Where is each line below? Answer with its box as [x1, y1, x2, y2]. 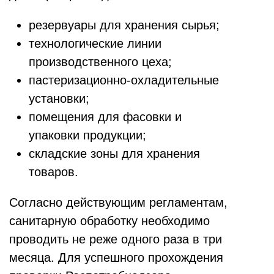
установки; [29, 92, 89, 106]
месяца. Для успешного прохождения [9, 251, 223, 265]
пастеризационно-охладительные [29, 73, 219, 87]
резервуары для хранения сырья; [29, 18, 220, 32]
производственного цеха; [29, 55, 172, 69]
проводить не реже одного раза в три [9, 232, 222, 246]
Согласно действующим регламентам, [9, 196, 228, 210]
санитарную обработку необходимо [9, 214, 210, 228]
